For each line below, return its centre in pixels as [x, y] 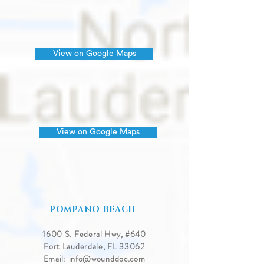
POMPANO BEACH [94, 209]
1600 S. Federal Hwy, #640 [94, 234]
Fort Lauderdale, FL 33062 [94, 246]
